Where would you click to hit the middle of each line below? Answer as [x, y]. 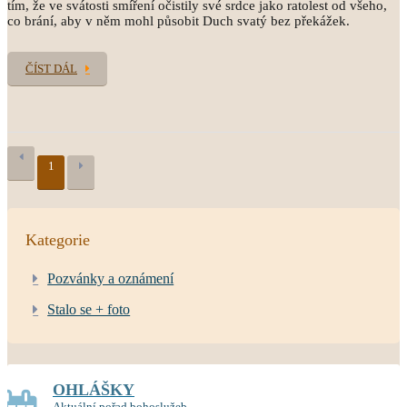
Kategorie [58, 240]
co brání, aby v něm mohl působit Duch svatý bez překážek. [180, 21]
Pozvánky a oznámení [111, 278]
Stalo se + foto [89, 309]
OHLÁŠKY [94, 390]
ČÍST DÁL [51, 69]
